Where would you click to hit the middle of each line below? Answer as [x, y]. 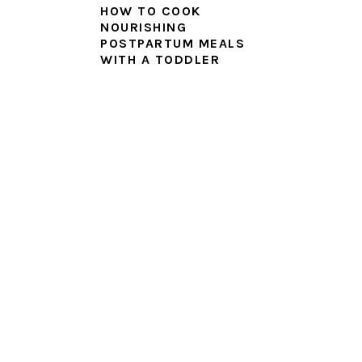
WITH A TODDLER [160, 59]
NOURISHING [143, 27]
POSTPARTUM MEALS [173, 43]
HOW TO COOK [151, 11]
